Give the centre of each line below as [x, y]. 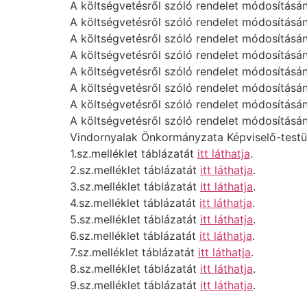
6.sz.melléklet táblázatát [135, 236]
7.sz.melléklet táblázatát [134, 252]
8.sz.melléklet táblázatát [135, 269]
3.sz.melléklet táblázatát [135, 186]
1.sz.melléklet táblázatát [134, 153]
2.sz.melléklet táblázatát [135, 170]
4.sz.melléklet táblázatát [135, 203]
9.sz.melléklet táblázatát [135, 285]
